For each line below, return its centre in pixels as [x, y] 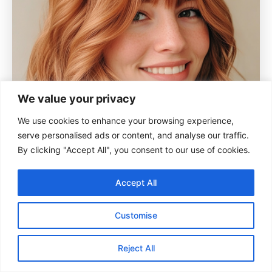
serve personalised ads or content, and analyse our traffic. [133, 135]
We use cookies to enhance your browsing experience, [126, 120]
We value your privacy [77, 98]
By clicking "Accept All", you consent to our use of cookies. [134, 149]
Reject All [136, 248]
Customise [136, 215]
